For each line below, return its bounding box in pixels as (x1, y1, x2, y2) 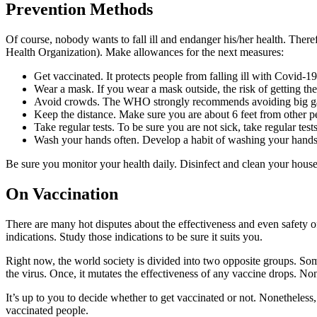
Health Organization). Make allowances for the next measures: (6, 46, 284, 59)
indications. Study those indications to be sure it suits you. (6, 231, 263, 243)
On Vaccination (6, 185, 118, 204)
